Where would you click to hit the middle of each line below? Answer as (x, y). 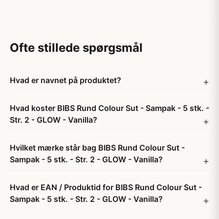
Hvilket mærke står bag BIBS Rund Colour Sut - (97, 148)
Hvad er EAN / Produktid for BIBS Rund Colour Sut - (106, 187)
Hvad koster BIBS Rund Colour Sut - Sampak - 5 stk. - (109, 108)
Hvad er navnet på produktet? (66, 80)
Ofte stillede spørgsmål (76, 48)
